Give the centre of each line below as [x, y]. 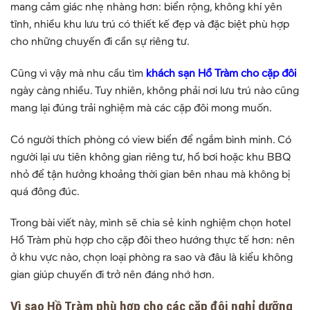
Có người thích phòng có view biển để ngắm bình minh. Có [151, 139]
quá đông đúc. [45, 191]
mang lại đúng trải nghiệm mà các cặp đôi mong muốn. [141, 108]
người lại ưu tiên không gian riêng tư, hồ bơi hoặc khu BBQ [151, 157]
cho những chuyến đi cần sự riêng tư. [100, 41]
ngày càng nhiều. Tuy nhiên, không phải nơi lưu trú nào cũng [155, 90]
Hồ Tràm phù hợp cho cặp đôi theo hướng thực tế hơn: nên [153, 240]
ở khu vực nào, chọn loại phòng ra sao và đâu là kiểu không [152, 258]
